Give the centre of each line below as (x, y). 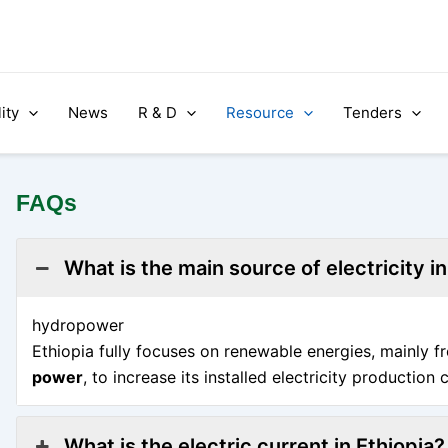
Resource (260, 112)
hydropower (77, 325)
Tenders (372, 112)
